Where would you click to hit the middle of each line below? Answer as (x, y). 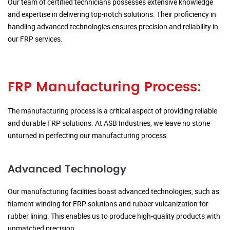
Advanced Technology (67, 170)
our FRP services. (35, 39)
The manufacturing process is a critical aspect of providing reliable (112, 111)
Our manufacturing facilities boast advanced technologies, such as (113, 191)
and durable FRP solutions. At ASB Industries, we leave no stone (109, 123)
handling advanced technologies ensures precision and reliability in (113, 27)
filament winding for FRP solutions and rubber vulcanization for (108, 204)
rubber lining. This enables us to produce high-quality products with (114, 216)
